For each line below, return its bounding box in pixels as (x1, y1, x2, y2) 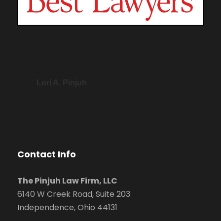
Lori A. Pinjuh (37, 78, 87, 87)
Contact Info (17, 148, 76, 161)
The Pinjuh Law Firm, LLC (17, 175, 117, 187)
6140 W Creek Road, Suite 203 (17, 188, 130, 200)
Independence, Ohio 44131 (17, 202, 117, 214)
